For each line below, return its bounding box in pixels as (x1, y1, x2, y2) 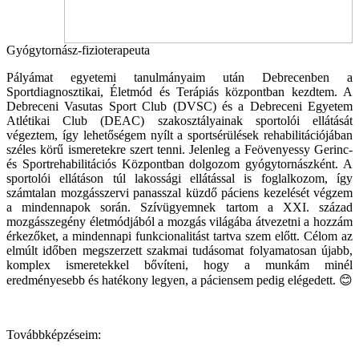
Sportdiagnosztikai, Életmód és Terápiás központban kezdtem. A (6, 84, 353, 99)
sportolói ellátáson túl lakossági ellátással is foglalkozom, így (6, 171, 353, 185)
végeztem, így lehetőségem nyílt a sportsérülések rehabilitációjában (6, 127, 353, 142)
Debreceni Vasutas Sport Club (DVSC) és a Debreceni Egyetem (6, 99, 353, 113)
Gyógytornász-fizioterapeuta (6, 42, 150, 57)
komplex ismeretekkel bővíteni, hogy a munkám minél (6, 257, 353, 272)
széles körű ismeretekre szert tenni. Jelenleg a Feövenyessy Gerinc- (6, 142, 353, 156)
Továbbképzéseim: (6, 327, 101, 341)
